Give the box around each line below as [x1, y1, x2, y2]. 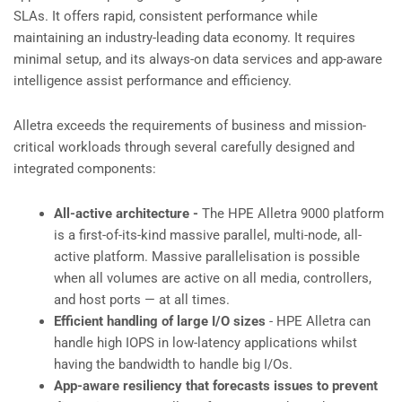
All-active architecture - [54, 205, 198, 223]
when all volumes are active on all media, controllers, [54, 270, 371, 287]
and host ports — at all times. [54, 292, 230, 309]
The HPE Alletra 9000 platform [198, 205, 384, 223]
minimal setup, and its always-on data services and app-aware [13, 50, 382, 67]
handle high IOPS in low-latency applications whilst [54, 335, 357, 352]
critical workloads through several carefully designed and [13, 139, 354, 156]
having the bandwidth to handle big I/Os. [54, 356, 293, 373]
